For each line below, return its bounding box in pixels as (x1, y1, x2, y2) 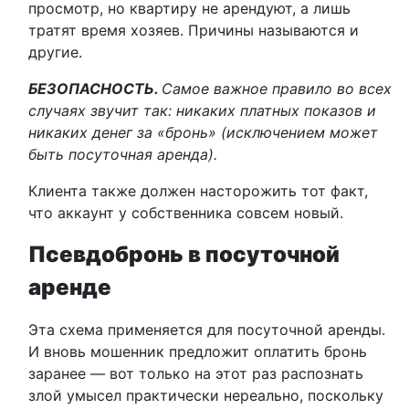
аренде (28, 274, 111, 300)
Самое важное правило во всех (162, 79, 392, 98)
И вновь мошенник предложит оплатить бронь (28, 342, 367, 361)
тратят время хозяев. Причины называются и (28, 21, 359, 39)
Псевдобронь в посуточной (28, 241, 340, 267)
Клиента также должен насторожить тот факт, (28, 182, 368, 200)
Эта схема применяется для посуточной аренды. (28, 320, 385, 339)
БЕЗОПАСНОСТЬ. (28, 79, 162, 98)
